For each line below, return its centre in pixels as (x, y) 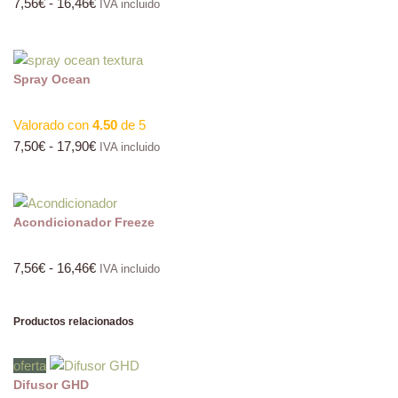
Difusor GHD (51, 385)
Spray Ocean (52, 79)
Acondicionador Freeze (84, 222)
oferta (30, 366)
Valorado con (53, 125)
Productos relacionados (74, 322)
